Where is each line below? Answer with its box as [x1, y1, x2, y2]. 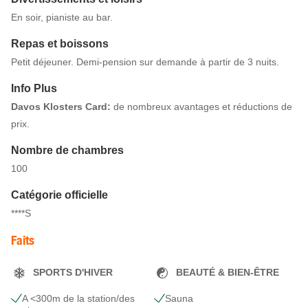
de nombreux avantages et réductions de [113, 100, 292, 112]
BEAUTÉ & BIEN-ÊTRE [176, 267, 279, 278]
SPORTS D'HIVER [33, 267, 113, 278]
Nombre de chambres [11, 144, 124, 156]
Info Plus [11, 82, 57, 94]
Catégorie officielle [11, 188, 108, 201]
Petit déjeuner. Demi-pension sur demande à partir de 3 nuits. [11, 56, 279, 67]
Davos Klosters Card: [11, 100, 113, 112]
